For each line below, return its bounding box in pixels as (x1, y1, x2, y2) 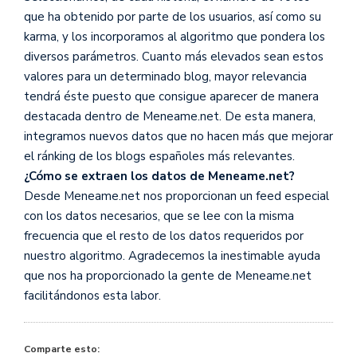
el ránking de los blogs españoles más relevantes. (24, 147, 295, 164)
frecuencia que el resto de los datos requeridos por (24, 227, 304, 244)
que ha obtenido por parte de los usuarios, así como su (24, 8, 321, 25)
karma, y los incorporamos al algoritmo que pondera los (24, 28, 325, 45)
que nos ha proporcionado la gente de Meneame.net (24, 267, 312, 284)
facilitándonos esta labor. (24, 287, 161, 304)
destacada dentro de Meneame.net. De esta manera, (24, 108, 316, 124)
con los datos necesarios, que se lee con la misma (24, 207, 294, 224)
